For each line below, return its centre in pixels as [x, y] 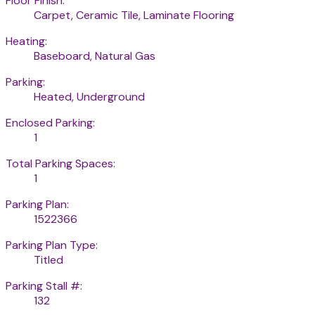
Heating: [26, 41]
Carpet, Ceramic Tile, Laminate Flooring [134, 15]
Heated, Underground [89, 97]
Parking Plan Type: [52, 245]
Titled [49, 260]
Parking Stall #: [44, 286]
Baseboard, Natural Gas [95, 56]
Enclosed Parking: [50, 123]
